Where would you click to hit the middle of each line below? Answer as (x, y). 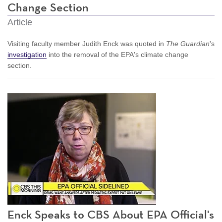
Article (20, 22)
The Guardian (188, 43)
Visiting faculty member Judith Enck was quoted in (87, 43)
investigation (27, 54)
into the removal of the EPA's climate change (117, 54)
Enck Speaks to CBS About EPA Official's (111, 215)
